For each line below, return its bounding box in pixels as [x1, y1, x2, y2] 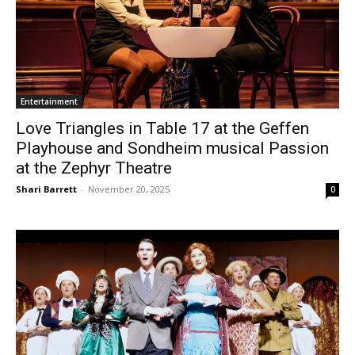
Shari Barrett [16, 183, 77, 196]
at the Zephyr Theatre [16, 158, 172, 178]
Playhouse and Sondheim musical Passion [16, 139, 329, 158]
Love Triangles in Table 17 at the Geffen [16, 119, 309, 139]
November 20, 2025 [88, 183, 170, 196]
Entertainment [21, 96, 78, 108]
